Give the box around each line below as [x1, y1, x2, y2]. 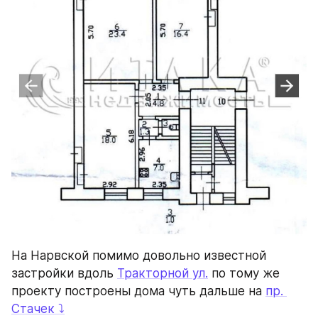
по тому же [208, 266, 280, 281]
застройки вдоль [11, 266, 117, 281]
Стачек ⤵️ [11, 302, 65, 317]
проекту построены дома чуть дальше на [11, 284, 265, 299]
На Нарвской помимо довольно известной [11, 248, 266, 263]
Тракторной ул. [117, 266, 208, 281]
